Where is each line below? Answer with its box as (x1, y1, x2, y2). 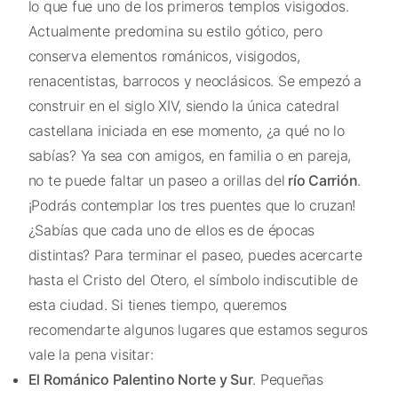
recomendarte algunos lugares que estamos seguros (28, 320, 368, 338)
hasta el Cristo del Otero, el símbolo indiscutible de (28, 270, 358, 289)
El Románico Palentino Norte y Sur (28, 370, 253, 388)
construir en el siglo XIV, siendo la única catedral (28, 96, 339, 115)
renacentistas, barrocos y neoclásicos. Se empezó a (28, 71, 362, 90)
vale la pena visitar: (28, 345, 154, 363)
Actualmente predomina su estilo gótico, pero (28, 21, 322, 40)
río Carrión (284, 171, 358, 189)
